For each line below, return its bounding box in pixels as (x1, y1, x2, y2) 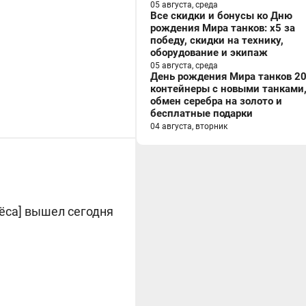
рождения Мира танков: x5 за (150, 22, 295, 34)
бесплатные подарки (150, 107, 253, 120)
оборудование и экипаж (150, 46, 268, 59)
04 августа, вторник (150, 122, 227, 131)
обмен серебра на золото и (150, 95, 282, 107)
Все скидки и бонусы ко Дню (150, 10, 292, 22)
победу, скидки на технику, (150, 34, 283, 46)
